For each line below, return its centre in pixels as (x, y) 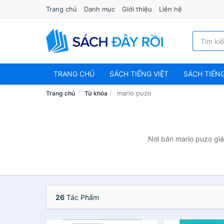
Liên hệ (170, 9)
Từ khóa (96, 93)
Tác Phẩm (82, 197)
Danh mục (99, 9)
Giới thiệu (137, 9)
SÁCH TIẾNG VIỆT (139, 74)
